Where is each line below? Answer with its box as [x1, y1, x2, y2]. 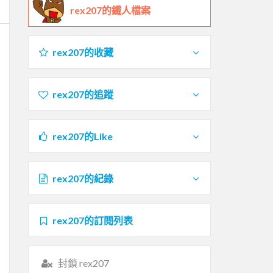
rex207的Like [52, 130, 113, 142]
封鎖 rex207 [57, 257, 109, 269]
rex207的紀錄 [52, 172, 113, 184]
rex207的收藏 [52, 46, 113, 58]
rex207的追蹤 [52, 88, 113, 100]
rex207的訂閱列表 [52, 214, 133, 226]
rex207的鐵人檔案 [70, 4, 151, 16]
